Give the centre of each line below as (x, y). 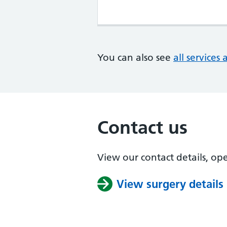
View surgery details (170, 184)
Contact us (142, 127)
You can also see (135, 58)
